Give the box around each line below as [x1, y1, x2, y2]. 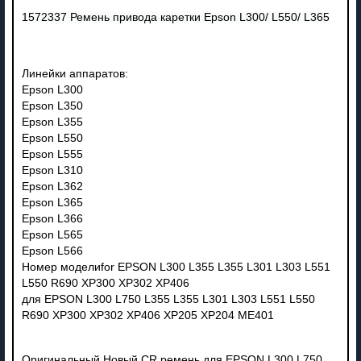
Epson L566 [21, 244, 83, 257]
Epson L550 [21, 131, 83, 144]
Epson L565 [21, 228, 83, 241]
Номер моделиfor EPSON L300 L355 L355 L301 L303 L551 [21, 260, 330, 273]
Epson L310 [21, 164, 83, 176]
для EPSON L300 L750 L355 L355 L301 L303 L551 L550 [21, 293, 315, 305]
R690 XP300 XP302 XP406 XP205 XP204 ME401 [21, 309, 274, 322]
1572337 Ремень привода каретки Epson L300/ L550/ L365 [21, 10, 330, 23]
